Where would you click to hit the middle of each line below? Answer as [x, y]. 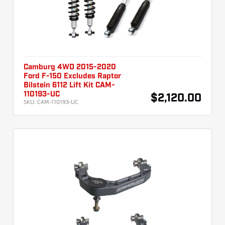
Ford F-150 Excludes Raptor [72, 77]
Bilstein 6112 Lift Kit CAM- [69, 86]
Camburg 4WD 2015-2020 [70, 68]
